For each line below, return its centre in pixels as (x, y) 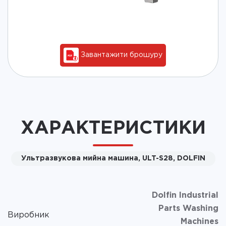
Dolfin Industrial (185, 195)
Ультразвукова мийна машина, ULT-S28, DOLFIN (113, 158)
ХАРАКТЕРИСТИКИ (113, 128)
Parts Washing (188, 208)
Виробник (29, 215)
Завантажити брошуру (121, 55)
